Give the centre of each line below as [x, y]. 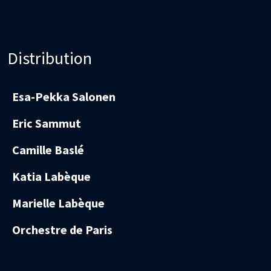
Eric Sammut [47, 123]
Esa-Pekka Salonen [64, 97]
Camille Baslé [48, 150]
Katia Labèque [51, 177]
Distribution [50, 58]
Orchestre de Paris [62, 230]
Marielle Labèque [58, 203]
